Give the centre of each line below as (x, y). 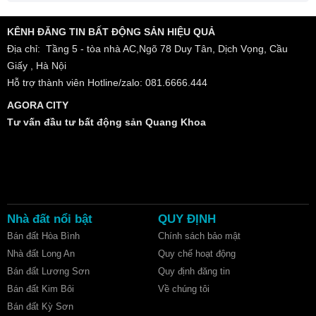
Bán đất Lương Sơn (48, 271)
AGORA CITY (38, 105)
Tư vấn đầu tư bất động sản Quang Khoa (107, 122)
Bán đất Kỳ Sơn (40, 306)
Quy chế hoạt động (197, 254)
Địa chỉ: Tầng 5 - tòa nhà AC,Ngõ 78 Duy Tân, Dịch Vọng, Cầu (147, 49)
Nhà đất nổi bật (50, 219)
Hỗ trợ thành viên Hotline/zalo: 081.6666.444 (109, 83)
